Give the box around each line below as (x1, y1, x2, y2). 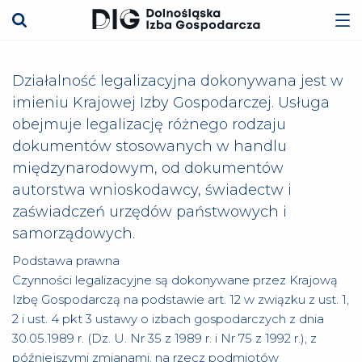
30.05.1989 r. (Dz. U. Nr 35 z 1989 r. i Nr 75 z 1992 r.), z (12, 330, 317, 346)
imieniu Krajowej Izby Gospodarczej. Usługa (12, 94, 330, 112)
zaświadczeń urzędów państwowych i (12, 203, 287, 221)
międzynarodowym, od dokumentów (12, 159, 284, 177)
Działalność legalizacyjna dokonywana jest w (12, 72, 343, 90)
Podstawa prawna (12, 253, 120, 268)
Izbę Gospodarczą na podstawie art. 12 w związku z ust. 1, (12, 292, 349, 307)
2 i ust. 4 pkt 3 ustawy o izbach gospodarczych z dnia (12, 311, 324, 326)
